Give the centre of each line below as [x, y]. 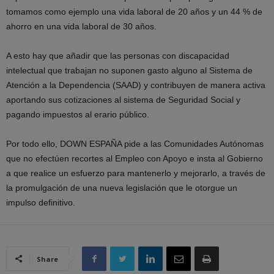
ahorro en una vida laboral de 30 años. [83, 26]
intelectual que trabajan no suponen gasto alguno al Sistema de [129, 70]
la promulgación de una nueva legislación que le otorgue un [122, 188]
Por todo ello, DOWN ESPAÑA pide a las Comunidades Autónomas [135, 144]
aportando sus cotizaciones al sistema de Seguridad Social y [123, 100]
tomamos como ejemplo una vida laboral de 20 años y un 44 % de [134, 12]
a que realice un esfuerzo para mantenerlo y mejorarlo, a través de [136, 173]
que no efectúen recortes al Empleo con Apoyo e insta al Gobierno [135, 158]
